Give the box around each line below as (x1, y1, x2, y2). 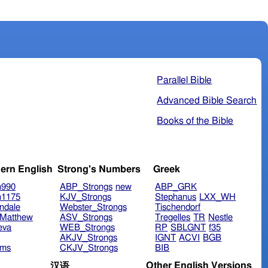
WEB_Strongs (59, 223, 115, 233)
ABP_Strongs (59, 182, 112, 192)
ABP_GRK (155, 182, 197, 192)
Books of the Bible (157, 115, 234, 126)
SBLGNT (170, 223, 206, 233)
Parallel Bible (157, 75, 212, 85)
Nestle (208, 213, 233, 223)
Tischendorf (155, 203, 201, 212)
